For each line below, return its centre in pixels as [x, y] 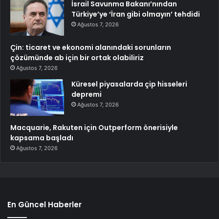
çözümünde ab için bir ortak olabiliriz [77, 57]
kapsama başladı [42, 138]
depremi [87, 94]
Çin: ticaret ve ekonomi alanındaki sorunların [91, 47]
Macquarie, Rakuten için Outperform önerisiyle [94, 127]
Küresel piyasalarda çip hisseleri [129, 84]
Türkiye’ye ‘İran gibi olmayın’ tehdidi [136, 14]
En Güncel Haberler [44, 204]
